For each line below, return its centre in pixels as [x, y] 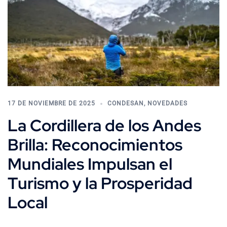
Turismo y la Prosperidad [100, 183]
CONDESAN [126, 103]
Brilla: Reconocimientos [95, 144]
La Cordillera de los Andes [104, 125]
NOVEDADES [167, 103]
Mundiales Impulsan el [90, 164]
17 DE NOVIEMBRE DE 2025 [51, 103]
